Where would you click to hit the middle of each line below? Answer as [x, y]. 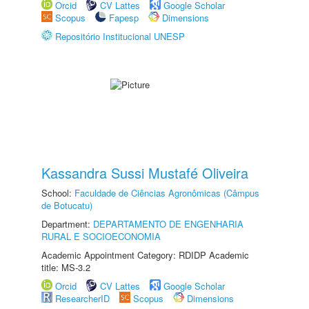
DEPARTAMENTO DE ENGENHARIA [168, 224]
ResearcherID [84, 298]
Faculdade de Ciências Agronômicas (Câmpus [167, 193]
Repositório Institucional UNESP [120, 36]
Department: [67, 224]
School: [58, 193]
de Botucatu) [67, 205]
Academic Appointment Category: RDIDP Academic [145, 255]
